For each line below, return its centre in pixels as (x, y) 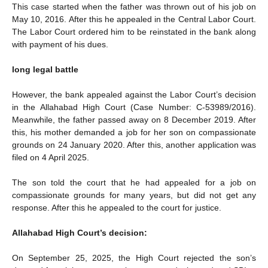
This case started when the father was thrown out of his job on (134, 6)
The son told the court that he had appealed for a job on (134, 182)
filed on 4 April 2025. (51, 157)
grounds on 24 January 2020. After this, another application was (134, 144)
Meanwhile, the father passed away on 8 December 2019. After (134, 119)
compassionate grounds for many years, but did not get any (134, 195)
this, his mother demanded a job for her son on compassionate (134, 132)
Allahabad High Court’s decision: (80, 232)
